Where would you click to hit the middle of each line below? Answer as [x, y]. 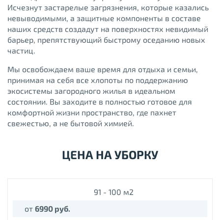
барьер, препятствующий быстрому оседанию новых [106, 40]
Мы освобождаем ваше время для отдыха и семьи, [103, 69]
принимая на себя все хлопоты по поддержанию [98, 80]
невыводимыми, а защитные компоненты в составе [104, 18]
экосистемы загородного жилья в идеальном [91, 91]
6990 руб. [53, 209]
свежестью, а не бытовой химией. [71, 123]
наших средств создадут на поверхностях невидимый [108, 29]
